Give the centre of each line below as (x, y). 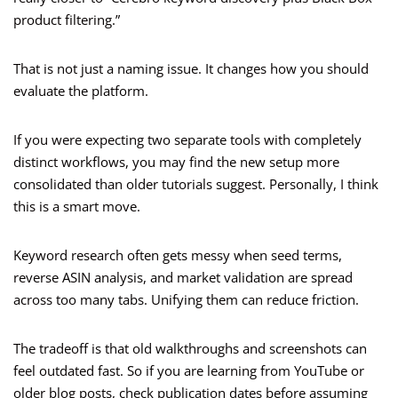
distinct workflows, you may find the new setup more (176, 162)
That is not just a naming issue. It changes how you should (191, 69)
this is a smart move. (77, 207)
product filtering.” (67, 20)
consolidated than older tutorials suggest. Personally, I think (196, 184)
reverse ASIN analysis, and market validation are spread (183, 278)
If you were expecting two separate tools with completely (187, 140)
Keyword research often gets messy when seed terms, (178, 255)
